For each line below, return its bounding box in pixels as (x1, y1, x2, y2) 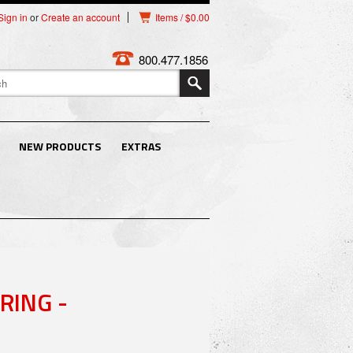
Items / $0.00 (155, 10, 210, 24)
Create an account (41, 10, 120, 24)
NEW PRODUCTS (19, 138, 101, 154)
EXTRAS (121, 138, 161, 154)
